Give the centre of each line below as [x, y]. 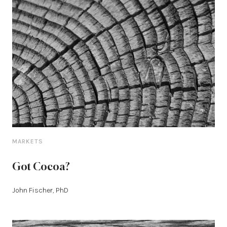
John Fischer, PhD [40, 191]
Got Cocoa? [41, 167]
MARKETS [28, 142]
